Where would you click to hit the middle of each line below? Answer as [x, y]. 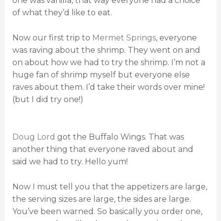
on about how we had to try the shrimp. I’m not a [109, 62]
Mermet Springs [124, 37]
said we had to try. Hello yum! [70, 161]
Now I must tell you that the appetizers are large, [110, 186]
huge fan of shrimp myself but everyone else [101, 74]
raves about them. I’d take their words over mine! [108, 87]
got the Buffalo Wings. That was [119, 137]
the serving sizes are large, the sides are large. [101, 199]
